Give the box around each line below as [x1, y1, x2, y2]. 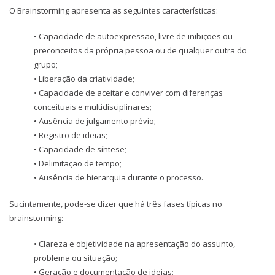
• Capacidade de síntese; [34, 144, 126, 155]
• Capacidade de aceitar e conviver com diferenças [34, 87, 223, 99]
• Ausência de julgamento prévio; [34, 115, 156, 127]
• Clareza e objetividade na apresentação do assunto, [34, 238, 235, 250]
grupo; [34, 59, 58, 71]
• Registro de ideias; [34, 130, 107, 141]
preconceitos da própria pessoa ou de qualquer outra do [34, 45, 247, 56]
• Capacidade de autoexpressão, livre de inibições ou [34, 31, 233, 42]
